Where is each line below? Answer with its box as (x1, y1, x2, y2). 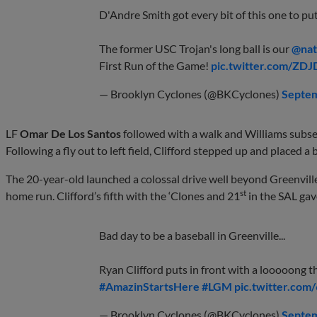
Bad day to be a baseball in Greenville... (99, 228, 285, 242)
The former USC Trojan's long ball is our (99, 41, 292, 55)
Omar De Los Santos (20, 126, 121, 140)
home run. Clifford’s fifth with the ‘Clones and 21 (6, 188, 240, 202)
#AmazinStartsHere (99, 279, 200, 293)
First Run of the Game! (99, 58, 211, 72)
